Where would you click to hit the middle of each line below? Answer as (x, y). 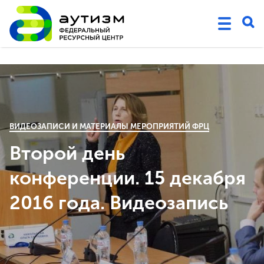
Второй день (67, 153)
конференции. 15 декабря (128, 178)
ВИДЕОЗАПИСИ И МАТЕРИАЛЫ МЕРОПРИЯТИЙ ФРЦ (109, 126)
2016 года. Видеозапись (119, 203)
